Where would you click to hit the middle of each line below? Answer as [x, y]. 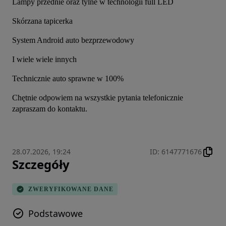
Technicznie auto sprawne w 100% [68, 79]
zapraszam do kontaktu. [50, 109]
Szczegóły [41, 164]
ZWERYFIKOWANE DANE [71, 189]
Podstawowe [55, 214]
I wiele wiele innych [44, 60]
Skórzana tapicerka [42, 21]
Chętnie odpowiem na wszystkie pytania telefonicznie [98, 98]
